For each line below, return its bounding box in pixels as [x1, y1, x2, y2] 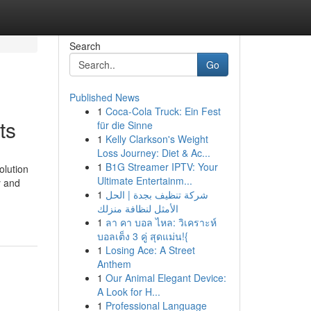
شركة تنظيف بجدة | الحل [105, 187, 208, 201]
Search [69, 39, 101, 53]
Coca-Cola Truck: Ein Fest [105, 104, 221, 118]
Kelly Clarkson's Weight [105, 132, 208, 146]
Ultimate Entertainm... [96, 174, 192, 187]
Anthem [96, 257, 131, 271]
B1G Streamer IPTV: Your [105, 160, 218, 174]
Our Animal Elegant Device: [105, 271, 226, 285]
